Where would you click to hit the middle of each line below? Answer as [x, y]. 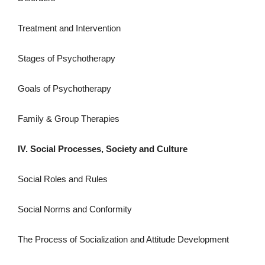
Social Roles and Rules [63, 179]
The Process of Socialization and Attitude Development [123, 239]
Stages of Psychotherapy [67, 58]
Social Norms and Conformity [75, 209]
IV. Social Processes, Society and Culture [103, 148]
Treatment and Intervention [69, 28]
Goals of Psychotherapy [64, 88]
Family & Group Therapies [69, 118]
